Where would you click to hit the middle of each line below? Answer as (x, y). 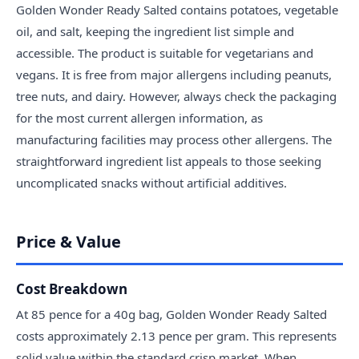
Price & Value (69, 242)
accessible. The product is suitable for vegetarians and (165, 53)
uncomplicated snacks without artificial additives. (151, 183)
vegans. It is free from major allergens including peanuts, (174, 75)
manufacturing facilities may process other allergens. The (174, 140)
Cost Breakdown (72, 289)
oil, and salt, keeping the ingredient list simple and (155, 32)
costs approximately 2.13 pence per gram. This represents (176, 336)
